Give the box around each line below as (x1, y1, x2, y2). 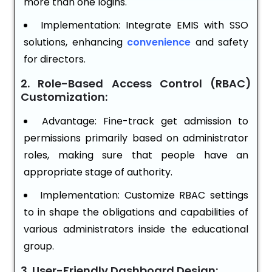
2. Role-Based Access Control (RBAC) (21, 76, 251, 92)
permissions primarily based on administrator (24, 131, 248, 146)
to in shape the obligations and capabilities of (24, 205, 248, 220)
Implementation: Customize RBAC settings (39, 188, 248, 203)
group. (24, 239, 54, 254)
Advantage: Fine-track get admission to (42, 114, 248, 129)
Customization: (21, 89, 107, 105)
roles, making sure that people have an (24, 148, 248, 163)
